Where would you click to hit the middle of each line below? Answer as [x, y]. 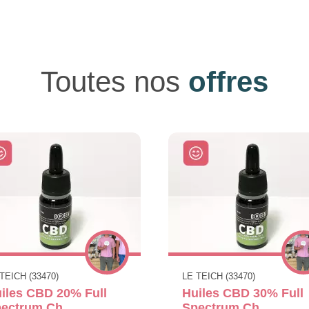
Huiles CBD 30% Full [243, 293]
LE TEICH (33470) [219, 276]
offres [228, 81]
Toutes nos [114, 81]
